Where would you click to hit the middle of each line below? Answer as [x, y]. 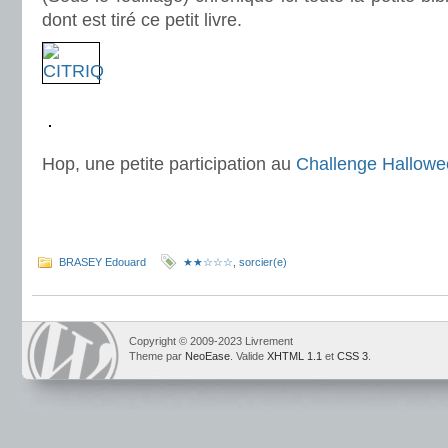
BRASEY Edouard [102, 262]
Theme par [157, 356]
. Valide [248, 356]
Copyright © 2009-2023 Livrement [211, 341]
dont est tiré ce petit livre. [142, 20]
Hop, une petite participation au [169, 164]
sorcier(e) [263, 262]
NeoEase [207, 356]
